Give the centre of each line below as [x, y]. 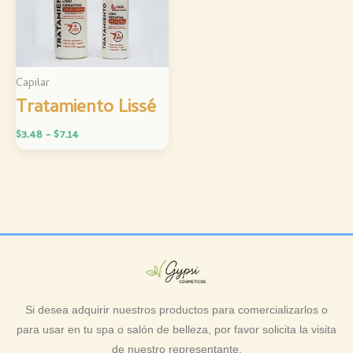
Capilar [33, 84]
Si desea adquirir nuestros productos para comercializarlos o [176, 310]
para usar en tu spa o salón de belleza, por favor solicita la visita [176, 330]
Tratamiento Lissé [86, 108]
